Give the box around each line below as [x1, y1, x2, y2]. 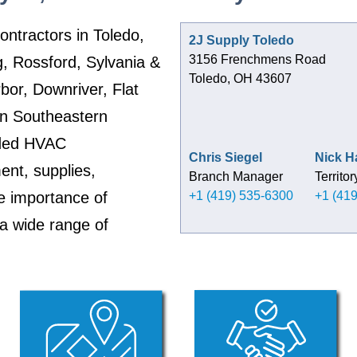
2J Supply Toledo [189, 33, 294, 47]
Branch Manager [189, 169, 283, 183]
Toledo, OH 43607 [189, 71, 292, 85]
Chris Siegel [189, 150, 262, 164]
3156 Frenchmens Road [189, 52, 326, 66]
